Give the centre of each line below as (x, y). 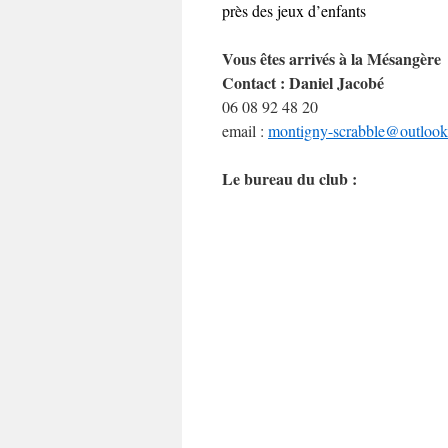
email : (245, 130)
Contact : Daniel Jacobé (303, 82)
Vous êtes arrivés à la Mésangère (331, 58)
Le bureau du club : (289, 178)
